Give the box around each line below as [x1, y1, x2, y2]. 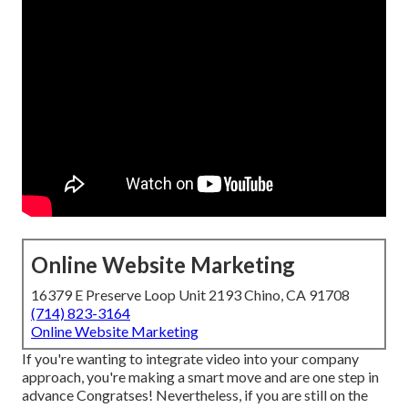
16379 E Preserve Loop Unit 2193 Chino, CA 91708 [31, 286, 350, 304]
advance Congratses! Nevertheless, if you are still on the [22, 386, 368, 404]
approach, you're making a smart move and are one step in [22, 368, 379, 386]
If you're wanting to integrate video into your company [22, 350, 359, 368]
